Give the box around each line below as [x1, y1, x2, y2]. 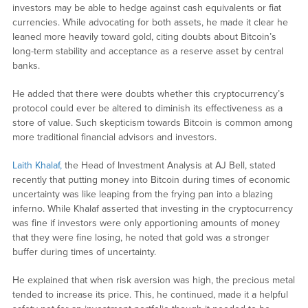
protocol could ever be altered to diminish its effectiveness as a [12, 102, 283, 114]
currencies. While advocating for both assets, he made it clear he [12, 16, 288, 28]
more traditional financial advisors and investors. [12, 131, 217, 143]
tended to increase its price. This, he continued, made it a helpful [12, 288, 288, 300]
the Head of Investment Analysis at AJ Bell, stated [61, 159, 276, 171]
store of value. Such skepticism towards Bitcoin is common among [12, 116, 293, 129]
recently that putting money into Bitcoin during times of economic [12, 173, 290, 186]
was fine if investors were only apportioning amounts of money [12, 217, 280, 229]
